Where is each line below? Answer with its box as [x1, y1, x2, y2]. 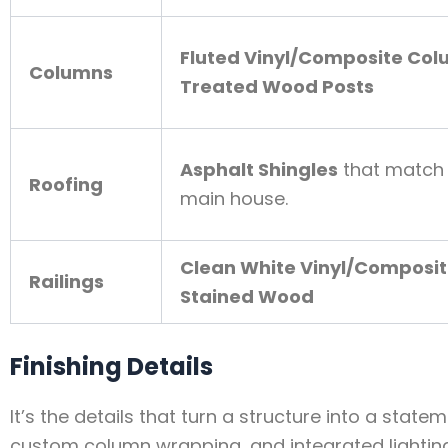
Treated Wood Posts [180, 74, 374, 100]
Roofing [29, 172, 103, 198]
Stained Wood [180, 284, 314, 310]
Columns [29, 60, 113, 86]
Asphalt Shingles [180, 157, 338, 183]
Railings [29, 269, 104, 295]
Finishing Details [10, 350, 213, 384]
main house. [180, 186, 288, 212]
